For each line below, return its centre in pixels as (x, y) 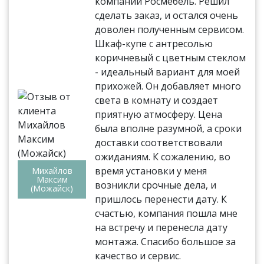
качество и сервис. (138, 256)
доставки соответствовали (159, 143)
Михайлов (52, 171)
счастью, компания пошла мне (166, 214)
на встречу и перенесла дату (161, 228)
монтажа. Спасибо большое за (166, 242)
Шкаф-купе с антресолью (154, 44)
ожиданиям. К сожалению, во (163, 157)
